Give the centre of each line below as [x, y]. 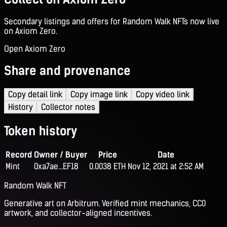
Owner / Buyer [61, 155]
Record [19, 155]
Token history [41, 131]
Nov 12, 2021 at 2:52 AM [166, 167]
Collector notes [68, 107]
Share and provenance [67, 71]
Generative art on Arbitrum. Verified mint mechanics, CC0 [105, 204]
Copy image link [99, 95]
